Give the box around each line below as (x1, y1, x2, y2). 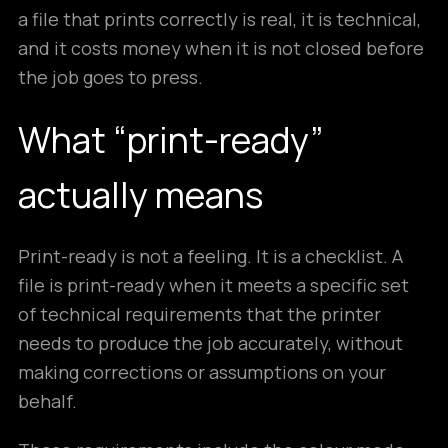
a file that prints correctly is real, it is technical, (18, 7, 421, 31)
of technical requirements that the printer (18, 302, 381, 326)
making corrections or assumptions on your (18, 360, 386, 384)
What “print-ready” (18, 115, 324, 164)
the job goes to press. (18, 65, 203, 89)
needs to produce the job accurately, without (18, 331, 403, 355)
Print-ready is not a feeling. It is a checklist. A (18, 244, 403, 268)
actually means (18, 170, 263, 219)
